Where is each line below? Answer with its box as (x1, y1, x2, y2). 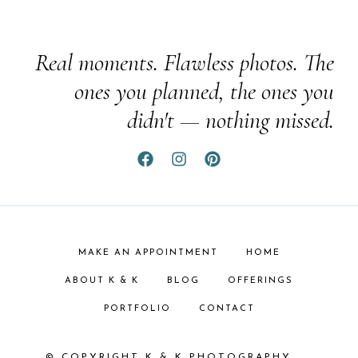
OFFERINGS (228, 276, 293, 285)
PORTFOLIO (103, 304, 171, 313)
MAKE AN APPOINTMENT (78, 249, 218, 257)
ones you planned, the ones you (74, 77, 334, 106)
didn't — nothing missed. (127, 105, 334, 135)
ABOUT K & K (65, 276, 139, 285)
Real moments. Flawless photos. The (35, 48, 334, 78)
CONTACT (198, 304, 255, 313)
